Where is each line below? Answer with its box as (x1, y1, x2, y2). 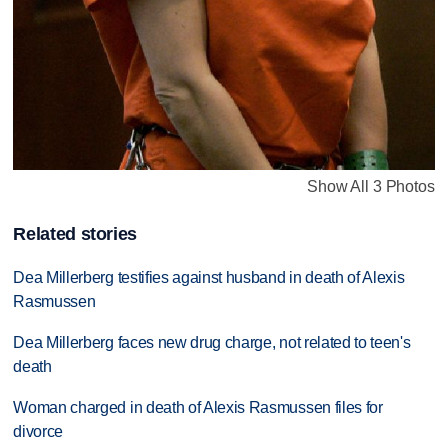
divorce (13, 422, 64, 440)
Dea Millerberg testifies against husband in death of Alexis (13, 269, 405, 287)
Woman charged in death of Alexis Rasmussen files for (13, 398, 383, 416)
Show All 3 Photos (307, 177, 435, 195)
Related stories (13, 224, 138, 245)
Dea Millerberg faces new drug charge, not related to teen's (13, 333, 411, 351)
